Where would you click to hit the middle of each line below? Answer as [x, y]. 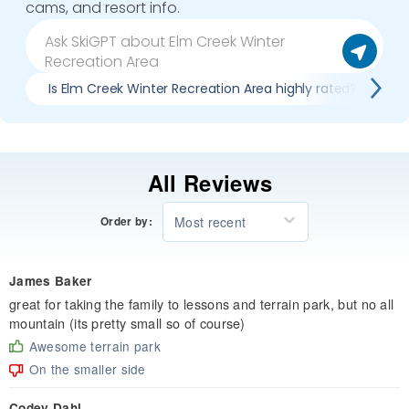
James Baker [51, 280]
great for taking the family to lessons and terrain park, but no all [202, 303]
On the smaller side [87, 368]
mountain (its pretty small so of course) [127, 322]
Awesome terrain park [95, 346]
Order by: [126, 222]
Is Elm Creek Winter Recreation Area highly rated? [203, 88]
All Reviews [210, 182]
